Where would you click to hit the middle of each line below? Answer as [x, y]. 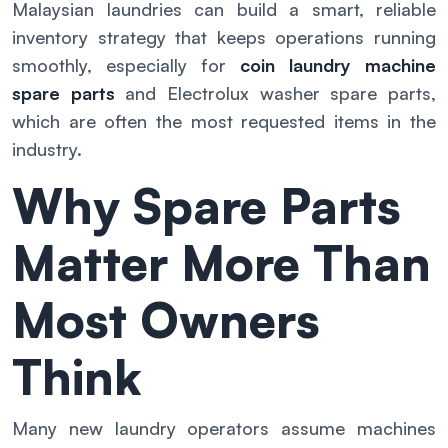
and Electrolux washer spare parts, [275, 93]
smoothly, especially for [126, 65]
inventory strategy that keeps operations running [224, 37]
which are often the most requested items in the [224, 121]
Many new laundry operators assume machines [224, 428]
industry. [47, 149]
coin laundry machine [338, 65]
